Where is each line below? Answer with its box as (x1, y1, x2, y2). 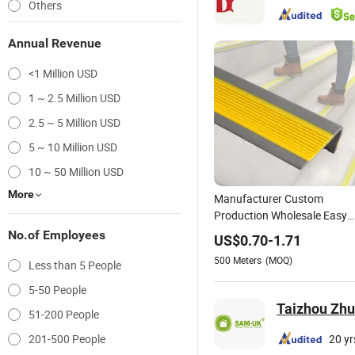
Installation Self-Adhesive (214, 224, 338, 239)
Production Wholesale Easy (214, 208, 347, 223)
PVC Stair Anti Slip (214, 241, 303, 256)
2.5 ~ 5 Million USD (29, 115, 120, 130)
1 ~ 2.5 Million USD (29, 90, 120, 105)
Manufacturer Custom (214, 191, 323, 206)
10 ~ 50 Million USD (29, 164, 124, 179)
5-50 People (29, 282, 86, 297)
